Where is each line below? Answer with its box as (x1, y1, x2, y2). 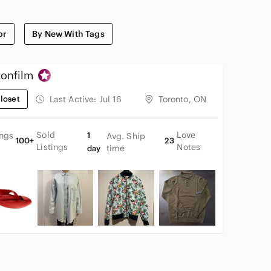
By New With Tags (32, 28, 105, 39)
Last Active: (49, 93, 99, 105)
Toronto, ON (158, 93, 207, 105)
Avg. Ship (106, 130, 145, 142)
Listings (36, 141, 68, 152)
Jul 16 (99, 93, 122, 105)
